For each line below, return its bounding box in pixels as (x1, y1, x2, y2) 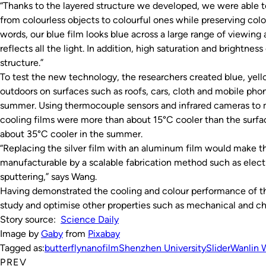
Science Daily (61, 214, 119, 226)
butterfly (45, 242, 81, 254)
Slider (206, 242, 230, 254)
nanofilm (81, 242, 119, 254)
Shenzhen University (119, 242, 206, 254)
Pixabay (88, 228, 120, 240)
